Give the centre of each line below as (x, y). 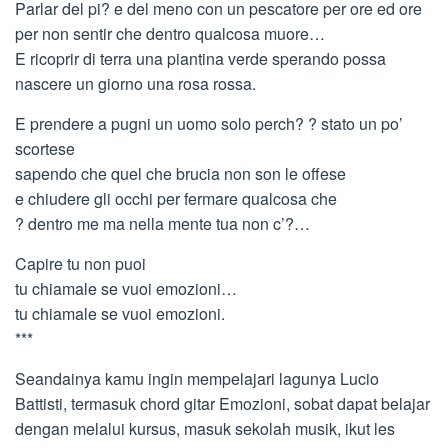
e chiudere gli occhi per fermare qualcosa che (176, 198)
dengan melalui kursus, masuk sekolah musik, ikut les (205, 428)
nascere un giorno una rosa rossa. (135, 83)
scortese (45, 148)
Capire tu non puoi (80, 263)
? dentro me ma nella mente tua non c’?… (162, 223)
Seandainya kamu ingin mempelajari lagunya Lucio (197, 378)
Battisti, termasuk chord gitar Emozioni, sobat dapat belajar (222, 403)
